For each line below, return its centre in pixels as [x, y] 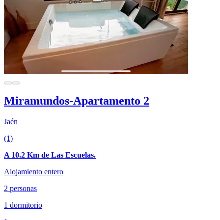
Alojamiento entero [34, 172]
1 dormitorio [23, 205]
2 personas [20, 189]
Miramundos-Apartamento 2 [77, 101]
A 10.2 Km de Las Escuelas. [50, 155]
